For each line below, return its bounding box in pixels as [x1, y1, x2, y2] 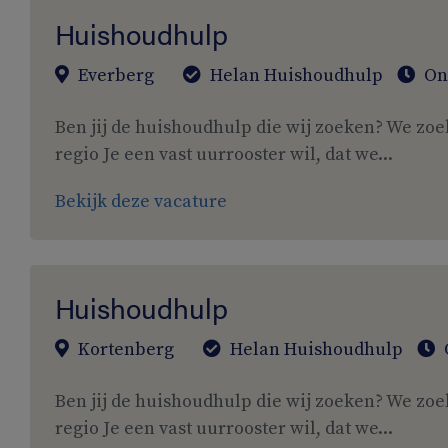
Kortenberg [74, 338, 174, 361]
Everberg [74, 64, 154, 87]
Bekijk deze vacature [55, 190, 227, 213]
